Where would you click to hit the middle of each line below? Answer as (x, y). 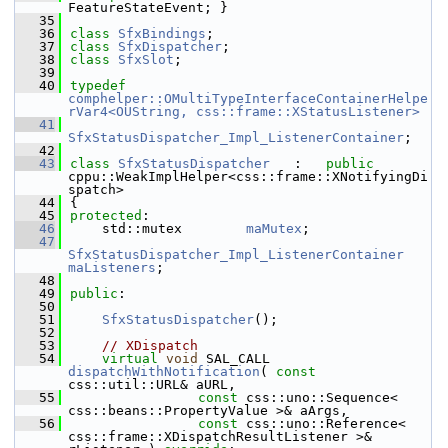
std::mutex (158, 228)
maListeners (112, 267)
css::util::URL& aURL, (152, 384)
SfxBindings (162, 33)
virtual (130, 358)
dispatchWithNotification (164, 371)
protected (106, 215)
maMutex (274, 228)
